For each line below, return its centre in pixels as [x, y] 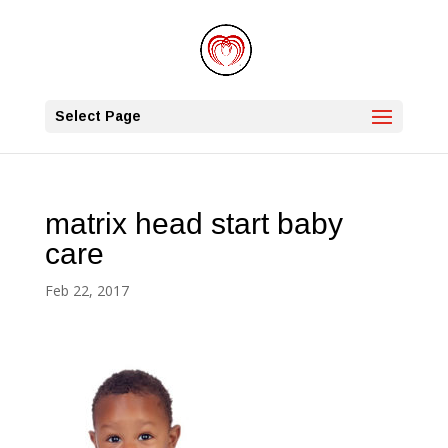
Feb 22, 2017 [86, 290]
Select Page [97, 116]
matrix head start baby [193, 223]
